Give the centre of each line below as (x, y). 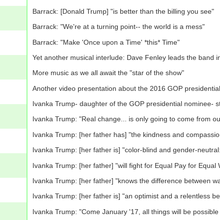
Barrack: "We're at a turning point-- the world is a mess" (118, 27)
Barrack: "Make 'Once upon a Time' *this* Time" (106, 42)
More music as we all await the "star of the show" (108, 73)
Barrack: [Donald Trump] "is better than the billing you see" (123, 11)
